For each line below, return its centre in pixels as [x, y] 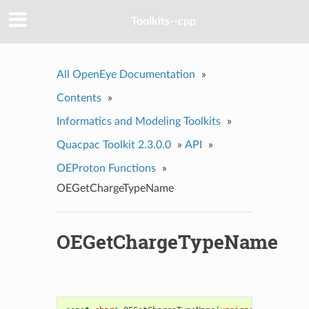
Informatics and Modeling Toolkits [138, 121]
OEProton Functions [106, 168]
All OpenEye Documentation [126, 74]
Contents [79, 98]
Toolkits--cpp [163, 22]
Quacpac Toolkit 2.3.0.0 [113, 144]
